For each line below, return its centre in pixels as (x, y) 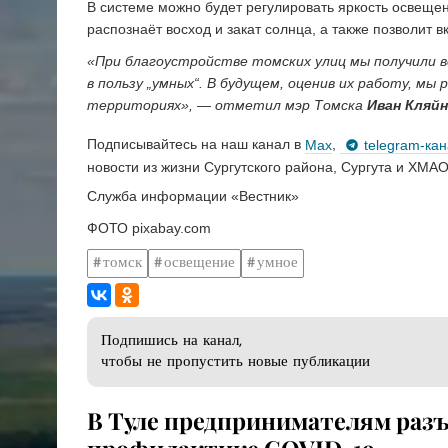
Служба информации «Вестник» (193, 196)
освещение (199, 263)
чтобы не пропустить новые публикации (235, 363)
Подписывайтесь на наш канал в (196, 144)
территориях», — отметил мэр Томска (227, 104)
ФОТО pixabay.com (149, 228)
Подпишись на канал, (171, 342)
